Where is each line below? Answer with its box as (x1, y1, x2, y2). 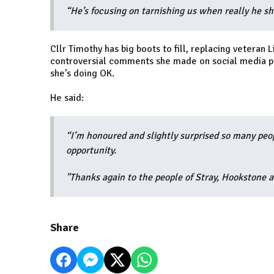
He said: (50, 92, 86, 105)
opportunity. (66, 144, 116, 157)
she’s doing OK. (50, 67, 114, 80)
